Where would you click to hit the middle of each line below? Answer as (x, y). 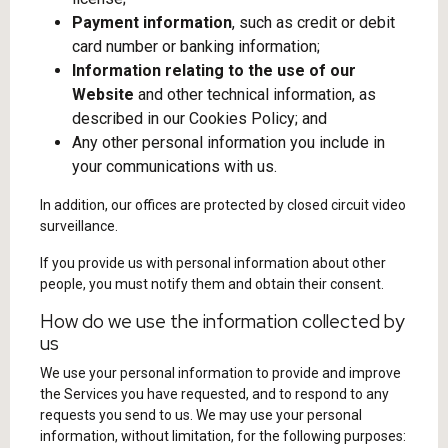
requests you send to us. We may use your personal (201, 415)
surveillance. (79, 226)
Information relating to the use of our (214, 70)
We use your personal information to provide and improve (220, 373)
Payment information (152, 22)
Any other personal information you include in (228, 142)
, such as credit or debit (313, 22)
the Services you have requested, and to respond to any (214, 394)
